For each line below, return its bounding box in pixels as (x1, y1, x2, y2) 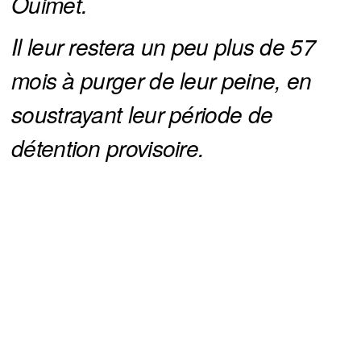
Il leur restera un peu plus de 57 (11, 30, 315, 63)
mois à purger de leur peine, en (11, 64, 312, 97)
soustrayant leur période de (11, 98, 273, 131)
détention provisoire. (11, 131, 205, 164)
